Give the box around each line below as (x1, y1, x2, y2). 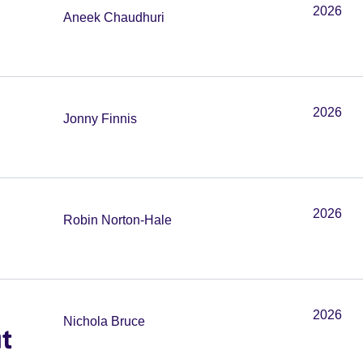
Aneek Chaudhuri (63, 11, 164, 24)
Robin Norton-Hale (63, 213, 172, 227)
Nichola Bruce (63, 314, 145, 328)
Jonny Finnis (63, 112, 137, 126)
